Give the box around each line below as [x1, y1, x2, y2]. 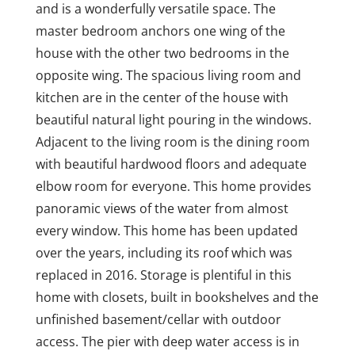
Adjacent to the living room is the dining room [35, 133, 310, 151]
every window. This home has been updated [35, 222, 298, 239]
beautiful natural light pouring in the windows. [35, 111, 311, 128]
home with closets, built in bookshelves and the [35, 288, 319, 306]
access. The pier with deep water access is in [35, 333, 300, 350]
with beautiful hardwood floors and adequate [35, 155, 307, 173]
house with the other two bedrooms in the [35, 44, 289, 62]
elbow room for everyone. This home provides [35, 177, 311, 195]
